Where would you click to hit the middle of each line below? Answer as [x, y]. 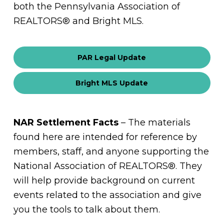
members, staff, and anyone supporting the [111, 151]
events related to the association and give [107, 195]
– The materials [154, 122]
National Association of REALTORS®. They [107, 166]
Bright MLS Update [112, 83]
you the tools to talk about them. [86, 209]
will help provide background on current [104, 180]
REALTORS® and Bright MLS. [78, 21]
